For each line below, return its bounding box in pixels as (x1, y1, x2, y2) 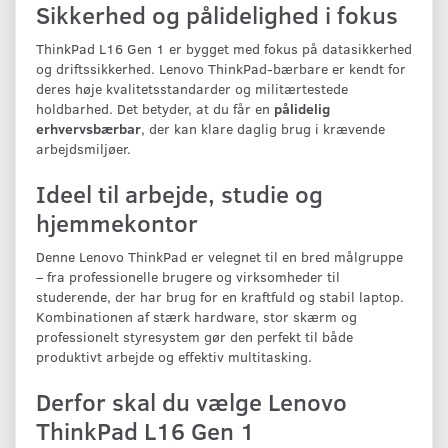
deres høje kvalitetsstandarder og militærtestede (36, 78, 348, 98)
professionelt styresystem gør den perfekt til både (36, 326, 353, 346)
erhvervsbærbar (36, 118, 141, 138)
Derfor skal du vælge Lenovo (36, 384, 347, 418)
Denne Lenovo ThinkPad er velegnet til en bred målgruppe (36, 246, 403, 266)
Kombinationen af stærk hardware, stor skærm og (36, 306, 357, 326)
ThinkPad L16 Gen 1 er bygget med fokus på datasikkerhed (36, 38, 412, 58)
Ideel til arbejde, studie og (36, 176, 323, 210)
